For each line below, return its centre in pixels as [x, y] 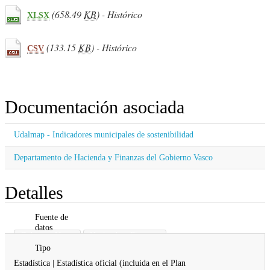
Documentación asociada [95, 107]
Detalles [34, 192]
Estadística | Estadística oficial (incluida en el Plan [100, 262]
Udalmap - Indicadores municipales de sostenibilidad [104, 135]
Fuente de [52, 217]
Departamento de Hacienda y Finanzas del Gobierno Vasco [113, 158]
